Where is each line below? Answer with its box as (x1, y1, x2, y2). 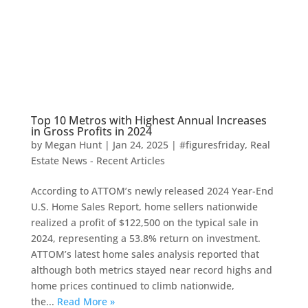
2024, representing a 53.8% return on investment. (30, 231, 261, 245)
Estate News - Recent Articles (30, 153, 165, 167)
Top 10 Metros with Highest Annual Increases (30, 112, 267, 128)
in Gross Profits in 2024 (30, 123, 152, 139)
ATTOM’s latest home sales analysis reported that (30, 247, 259, 261)
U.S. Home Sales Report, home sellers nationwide (30, 199, 258, 213)
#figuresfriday (179, 137, 245, 151)
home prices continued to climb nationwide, (30, 278, 234, 292)
